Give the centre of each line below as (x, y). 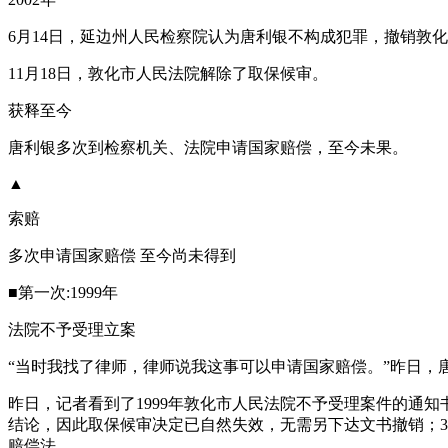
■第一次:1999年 (63, 292)
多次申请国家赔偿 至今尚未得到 (122, 255)
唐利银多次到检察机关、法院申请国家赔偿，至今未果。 (208, 147)
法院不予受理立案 (72, 329)
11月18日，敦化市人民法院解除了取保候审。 (168, 73)
